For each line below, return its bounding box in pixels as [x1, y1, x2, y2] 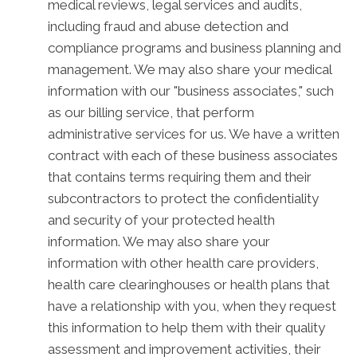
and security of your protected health [48, 212, 275, 228]
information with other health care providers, [48, 255, 319, 271]
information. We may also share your [48, 233, 270, 249]
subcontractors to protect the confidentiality [48, 190, 319, 206]
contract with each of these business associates [48, 147, 338, 163]
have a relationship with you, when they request [48, 298, 336, 314]
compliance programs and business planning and [48, 40, 341, 56]
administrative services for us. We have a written [48, 126, 339, 142]
